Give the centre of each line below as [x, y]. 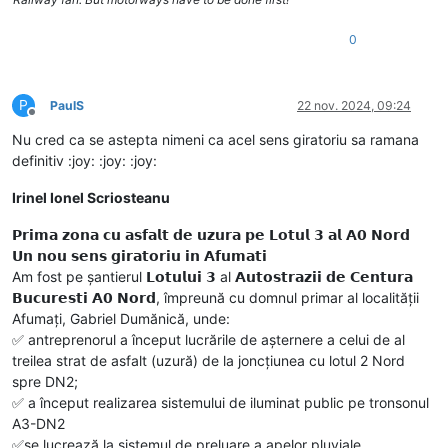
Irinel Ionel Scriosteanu [91, 197]
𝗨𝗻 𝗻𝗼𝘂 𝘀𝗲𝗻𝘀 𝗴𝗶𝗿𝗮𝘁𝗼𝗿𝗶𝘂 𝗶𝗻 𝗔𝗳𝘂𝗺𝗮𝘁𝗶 [139, 255]
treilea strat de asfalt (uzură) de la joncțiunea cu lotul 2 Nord [208, 360]
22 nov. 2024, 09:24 [354, 105]
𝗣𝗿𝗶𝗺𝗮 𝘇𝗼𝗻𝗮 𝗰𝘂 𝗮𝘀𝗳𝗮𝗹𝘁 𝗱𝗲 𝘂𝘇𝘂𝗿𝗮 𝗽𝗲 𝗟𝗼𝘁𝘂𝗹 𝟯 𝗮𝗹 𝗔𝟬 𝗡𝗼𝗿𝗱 [211, 234]
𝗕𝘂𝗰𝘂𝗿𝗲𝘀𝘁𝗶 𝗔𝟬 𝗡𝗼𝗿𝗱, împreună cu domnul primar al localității [215, 297]
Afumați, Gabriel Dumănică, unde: [121, 318]
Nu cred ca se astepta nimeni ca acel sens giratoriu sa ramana [215, 139]
